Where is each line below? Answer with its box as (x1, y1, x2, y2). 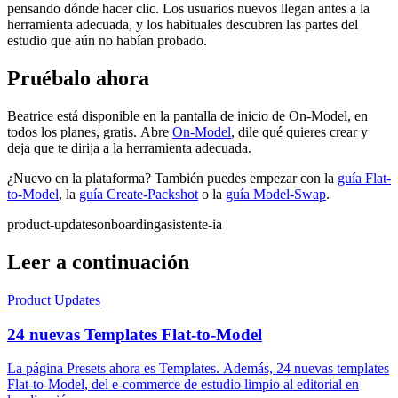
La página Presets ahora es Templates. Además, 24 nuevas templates (7, 361, 389, 377)
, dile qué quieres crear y (231, 124, 368, 140)
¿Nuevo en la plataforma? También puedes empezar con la (7, 171, 338, 187)
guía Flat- (338, 171, 391, 187)
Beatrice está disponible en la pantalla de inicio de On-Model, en (7, 108, 368, 124)
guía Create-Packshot (79, 187, 198, 203)
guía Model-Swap (226, 187, 326, 203)
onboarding (97, 217, 161, 233)
